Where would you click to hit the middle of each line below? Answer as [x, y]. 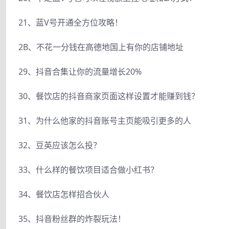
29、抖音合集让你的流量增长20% [80, 71]
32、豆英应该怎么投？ [60, 145]
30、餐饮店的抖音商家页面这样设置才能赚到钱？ [109, 96]
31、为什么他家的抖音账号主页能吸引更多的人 [105, 120]
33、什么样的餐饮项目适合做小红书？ [88, 169]
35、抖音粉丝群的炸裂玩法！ [72, 219]
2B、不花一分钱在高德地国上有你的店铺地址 [101, 47]
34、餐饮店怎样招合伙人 [64, 194]
